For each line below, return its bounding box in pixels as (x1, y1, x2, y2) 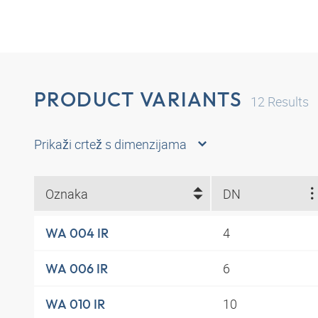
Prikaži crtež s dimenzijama (34, 136, 187, 153)
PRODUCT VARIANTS (34, 86, 243, 111)
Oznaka (45, 185, 88, 202)
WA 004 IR (45, 224, 109, 241)
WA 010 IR (45, 295, 105, 312)
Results (265, 92, 309, 110)
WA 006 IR (45, 260, 108, 277)
